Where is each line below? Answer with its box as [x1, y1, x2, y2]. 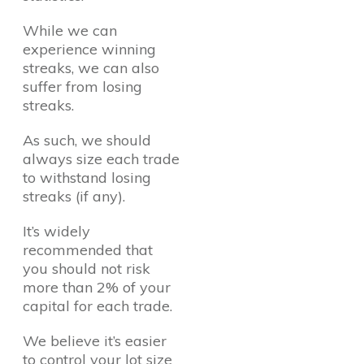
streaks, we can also [23, 58, 159, 77]
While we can [23, 21, 117, 40]
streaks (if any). [23, 187, 125, 206]
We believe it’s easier [23, 331, 167, 350]
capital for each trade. [23, 297, 172, 315]
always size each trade [23, 149, 180, 168]
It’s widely [23, 222, 90, 240]
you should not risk [23, 259, 150, 278]
